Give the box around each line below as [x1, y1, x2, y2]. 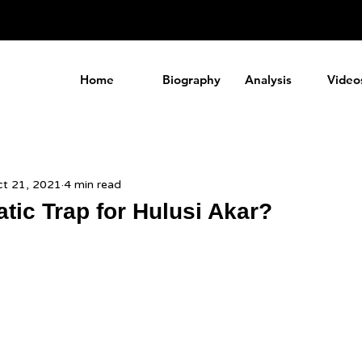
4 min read [64, 177, 121, 192]
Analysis [245, 72, 292, 87]
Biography [162, 72, 221, 87]
